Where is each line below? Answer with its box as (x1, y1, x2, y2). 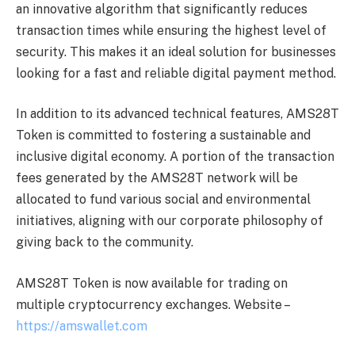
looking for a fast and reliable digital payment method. (16, 65, 336, 81)
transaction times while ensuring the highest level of (16, 22, 326, 38)
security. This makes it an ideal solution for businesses (16, 44, 336, 59)
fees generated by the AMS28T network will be (16, 170, 298, 186)
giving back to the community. (16, 235, 193, 250)
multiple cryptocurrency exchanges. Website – (16, 296, 291, 312)
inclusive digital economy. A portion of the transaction (16, 149, 334, 165)
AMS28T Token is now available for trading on (16, 275, 288, 291)
